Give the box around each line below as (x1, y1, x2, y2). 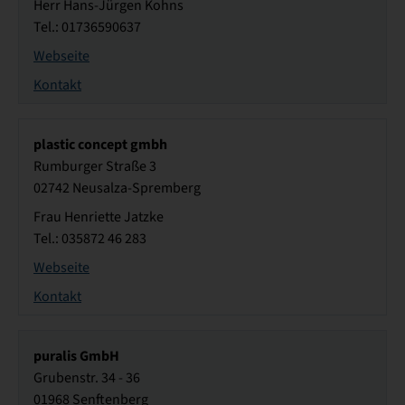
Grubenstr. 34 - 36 (33, 369, 140, 388)
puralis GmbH (33, 346, 119, 366)
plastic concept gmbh (33, 135, 167, 155)
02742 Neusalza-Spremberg (33, 179, 201, 198)
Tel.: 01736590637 (33, 18, 141, 37)
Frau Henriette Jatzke (33, 208, 164, 227)
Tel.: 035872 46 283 (33, 230, 146, 249)
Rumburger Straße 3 (33, 157, 156, 176)
